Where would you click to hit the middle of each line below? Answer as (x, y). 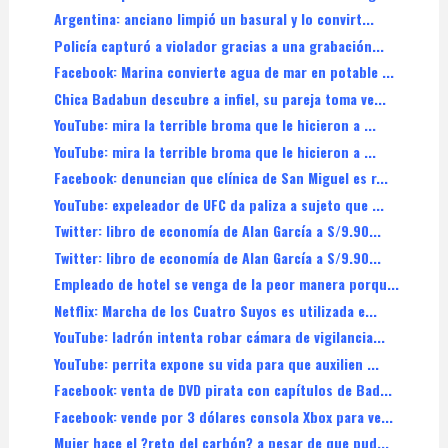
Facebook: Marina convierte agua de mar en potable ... (223, 72)
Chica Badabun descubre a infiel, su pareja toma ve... (219, 98)
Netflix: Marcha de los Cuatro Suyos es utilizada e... (215, 310)
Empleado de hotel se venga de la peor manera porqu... (226, 284)
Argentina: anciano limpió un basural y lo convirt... (213, 19)
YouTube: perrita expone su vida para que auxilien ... (216, 363)
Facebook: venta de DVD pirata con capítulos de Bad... (222, 390)
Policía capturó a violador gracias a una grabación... (218, 45)
